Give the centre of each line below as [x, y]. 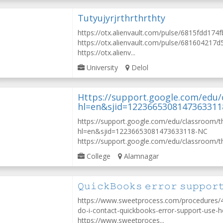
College [98, 156]
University [102, 67]
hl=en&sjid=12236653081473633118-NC [143, 131]
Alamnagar [141, 156]
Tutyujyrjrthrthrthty [122, 18]
